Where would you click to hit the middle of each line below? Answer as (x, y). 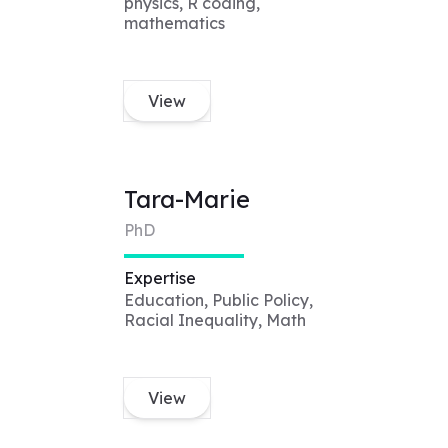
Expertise (159, 278)
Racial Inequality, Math (214, 320)
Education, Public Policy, (218, 300)
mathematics (174, 23)
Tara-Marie (186, 199)
